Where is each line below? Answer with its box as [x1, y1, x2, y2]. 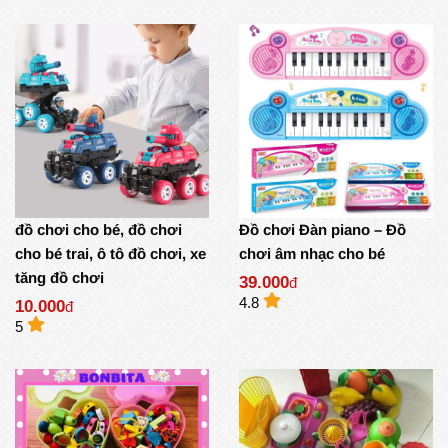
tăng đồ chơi [15, 269, 104, 286]
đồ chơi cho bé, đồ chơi [15, 221, 182, 238]
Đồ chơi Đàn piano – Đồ [239, 221, 406, 238]
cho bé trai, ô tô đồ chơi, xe [15, 245, 206, 262]
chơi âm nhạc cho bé [239, 245, 385, 262]
